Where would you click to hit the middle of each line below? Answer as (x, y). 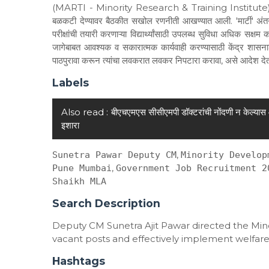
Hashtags (79, 261)
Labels (71, 83)
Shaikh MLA (79, 182)
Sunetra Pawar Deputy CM (114, 155)
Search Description (106, 204)
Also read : (85, 112)
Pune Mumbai (82, 168)
